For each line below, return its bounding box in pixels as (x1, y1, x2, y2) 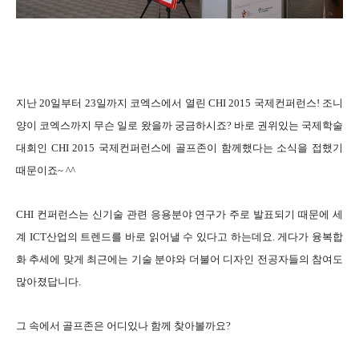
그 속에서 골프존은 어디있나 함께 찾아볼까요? (16, 319, 231, 332)
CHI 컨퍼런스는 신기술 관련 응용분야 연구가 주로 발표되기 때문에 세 (16, 208, 343, 220)
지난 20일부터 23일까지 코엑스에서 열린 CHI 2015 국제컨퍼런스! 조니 (16, 96, 343, 109)
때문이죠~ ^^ (16, 163, 75, 176)
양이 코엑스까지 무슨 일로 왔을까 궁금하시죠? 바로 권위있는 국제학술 (16, 119, 343, 131)
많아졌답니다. (16, 275, 81, 288)
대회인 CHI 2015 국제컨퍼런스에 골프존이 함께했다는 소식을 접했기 (16, 141, 343, 154)
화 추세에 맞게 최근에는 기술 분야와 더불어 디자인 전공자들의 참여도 (16, 252, 343, 265)
